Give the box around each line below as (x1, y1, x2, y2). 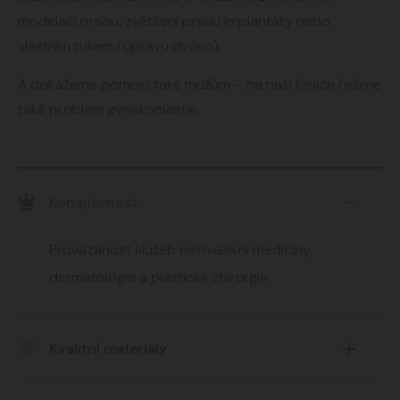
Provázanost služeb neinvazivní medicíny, (49, 240, 312, 259)
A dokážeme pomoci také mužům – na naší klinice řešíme (18, 75, 381, 94)
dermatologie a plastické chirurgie (49, 268, 268, 287)
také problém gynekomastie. (18, 100, 200, 119)
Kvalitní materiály (49, 338, 167, 358)
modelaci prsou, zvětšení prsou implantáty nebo (18, 12, 330, 30)
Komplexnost (49, 192, 137, 212)
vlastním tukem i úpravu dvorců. (18, 37, 221, 55)
